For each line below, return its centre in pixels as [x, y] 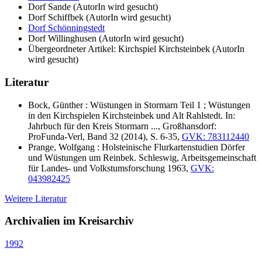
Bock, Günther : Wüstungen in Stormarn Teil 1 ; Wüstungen [139, 105]
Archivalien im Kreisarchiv [69, 221]
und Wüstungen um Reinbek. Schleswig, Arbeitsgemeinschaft [142, 157]
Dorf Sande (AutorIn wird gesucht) [93, 7]
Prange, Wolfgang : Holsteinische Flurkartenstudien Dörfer [137, 147]
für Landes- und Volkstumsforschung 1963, [109, 168]
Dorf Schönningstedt [66, 28]
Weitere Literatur [36, 198]
